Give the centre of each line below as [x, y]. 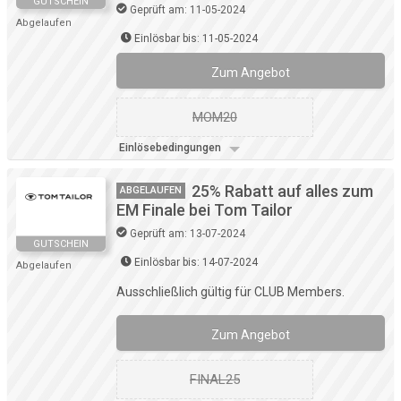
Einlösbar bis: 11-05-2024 [196, 39]
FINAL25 [215, 380]
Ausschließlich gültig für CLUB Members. [230, 292]
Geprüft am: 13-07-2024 [188, 234]
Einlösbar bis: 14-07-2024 [196, 263]
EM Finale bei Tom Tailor [205, 210]
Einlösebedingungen [171, 148]
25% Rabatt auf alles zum [282, 192]
